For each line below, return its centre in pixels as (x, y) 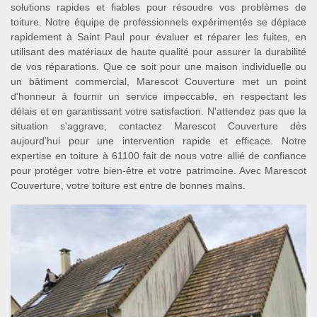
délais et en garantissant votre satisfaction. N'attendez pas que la (158, 111)
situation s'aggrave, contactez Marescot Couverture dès (158, 126)
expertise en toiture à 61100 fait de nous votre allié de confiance (158, 156)
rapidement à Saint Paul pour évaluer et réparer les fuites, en (158, 37)
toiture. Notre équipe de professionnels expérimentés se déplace (158, 22)
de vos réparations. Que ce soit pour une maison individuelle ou (158, 67)
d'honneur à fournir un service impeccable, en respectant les (158, 97)
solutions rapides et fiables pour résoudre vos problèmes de (158, 7)
